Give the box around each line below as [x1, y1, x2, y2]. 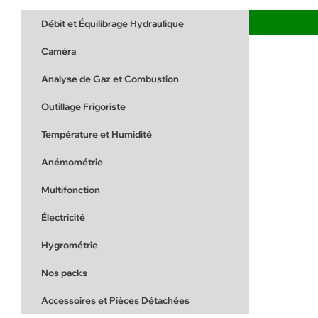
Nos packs [41, 267, 87, 279]
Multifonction [41, 184, 100, 196]
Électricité [41, 212, 85, 224]
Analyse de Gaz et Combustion [41, 73, 179, 85]
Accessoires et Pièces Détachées [41, 295, 190, 307]
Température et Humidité [41, 128, 152, 141]
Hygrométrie [41, 239, 98, 251]
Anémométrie [41, 156, 103, 168]
